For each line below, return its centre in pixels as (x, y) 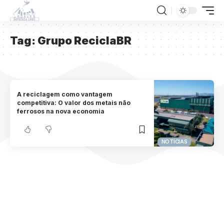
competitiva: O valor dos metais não (74, 103)
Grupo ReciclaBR (84, 40)
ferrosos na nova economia (61, 111)
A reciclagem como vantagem (65, 94)
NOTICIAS (174, 142)
